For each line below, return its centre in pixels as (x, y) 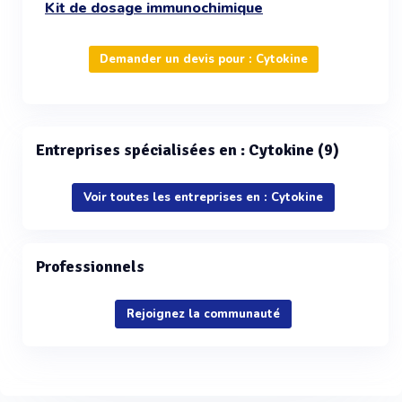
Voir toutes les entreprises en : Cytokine (203, 197)
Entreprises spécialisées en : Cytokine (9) (188, 150)
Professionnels (90, 267)
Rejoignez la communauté (203, 314)
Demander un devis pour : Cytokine (203, 59)
